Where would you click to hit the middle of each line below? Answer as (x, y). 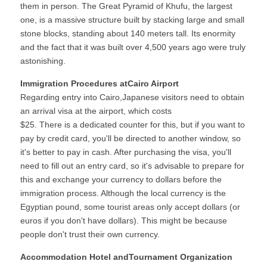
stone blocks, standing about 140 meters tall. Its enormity (128, 33)
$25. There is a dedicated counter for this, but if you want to (133, 125)
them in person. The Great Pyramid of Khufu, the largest (126, 6)
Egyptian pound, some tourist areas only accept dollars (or (130, 207)
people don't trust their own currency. (90, 234)
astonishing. (43, 61)
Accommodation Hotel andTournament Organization (126, 257)
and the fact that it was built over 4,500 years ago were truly (133, 47)
